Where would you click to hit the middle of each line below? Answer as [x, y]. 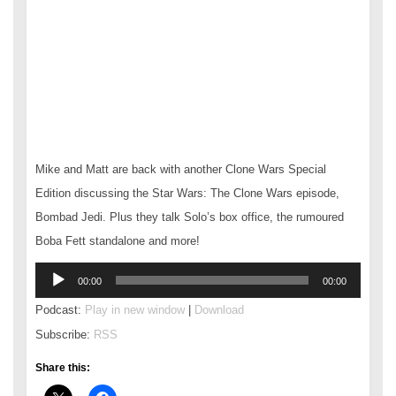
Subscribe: [65, 334]
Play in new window [135, 309]
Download [219, 309]
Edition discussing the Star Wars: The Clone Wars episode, [187, 193]
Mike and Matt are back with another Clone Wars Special [181, 169]
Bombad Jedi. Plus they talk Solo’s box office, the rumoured [190, 217]
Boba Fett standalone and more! [118, 240]
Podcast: [60, 309]
